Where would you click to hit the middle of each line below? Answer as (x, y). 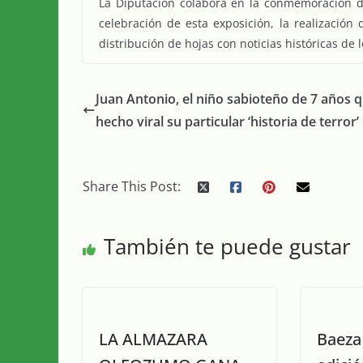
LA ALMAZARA (153, 340)
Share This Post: (132, 187)
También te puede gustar (227, 247)
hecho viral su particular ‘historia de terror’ (227, 122)
